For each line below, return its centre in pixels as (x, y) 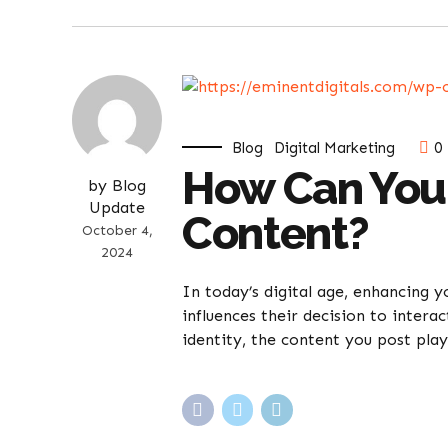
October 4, (117, 230)
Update (117, 207)
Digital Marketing (335, 147)
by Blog (117, 185)
